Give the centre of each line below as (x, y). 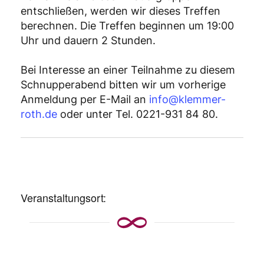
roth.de (40, 114)
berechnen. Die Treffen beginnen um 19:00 (127, 25)
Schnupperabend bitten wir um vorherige (123, 84)
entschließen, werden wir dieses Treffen (121, 11)
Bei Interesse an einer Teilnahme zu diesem (128, 70)
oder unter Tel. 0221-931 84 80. (139, 114)
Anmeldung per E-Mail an (85, 99)
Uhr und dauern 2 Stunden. (88, 40)
